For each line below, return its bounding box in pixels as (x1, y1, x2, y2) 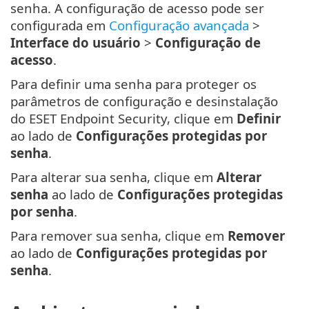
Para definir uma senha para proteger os (10, 75, 257, 93)
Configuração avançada (109, 17, 249, 34)
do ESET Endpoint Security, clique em (10, 110, 237, 128)
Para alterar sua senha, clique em (10, 168, 217, 186)
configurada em (10, 17, 109, 34)
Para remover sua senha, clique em (10, 227, 228, 245)
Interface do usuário (10, 34, 141, 52)
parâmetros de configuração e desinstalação (10, 92, 278, 110)
